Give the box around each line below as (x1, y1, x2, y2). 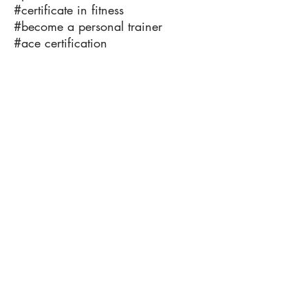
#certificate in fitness (14, 1, 124, 18)
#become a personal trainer (14, 18, 162, 34)
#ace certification (14, 34, 107, 51)
